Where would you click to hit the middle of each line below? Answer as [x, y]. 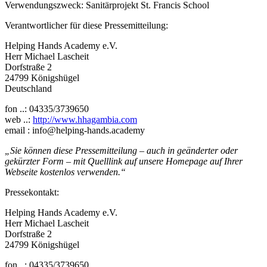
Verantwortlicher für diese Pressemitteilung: [86, 25]
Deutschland [28, 88]
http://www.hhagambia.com [85, 119]
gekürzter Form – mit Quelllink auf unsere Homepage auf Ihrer [124, 161]
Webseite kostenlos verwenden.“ [65, 172]
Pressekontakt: [32, 192]
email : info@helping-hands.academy [75, 130]
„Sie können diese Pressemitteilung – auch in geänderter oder [121, 150]
